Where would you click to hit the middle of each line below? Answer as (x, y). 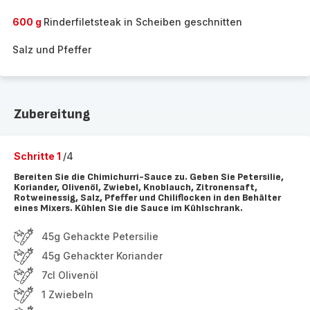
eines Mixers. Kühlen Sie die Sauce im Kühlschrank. (128, 208)
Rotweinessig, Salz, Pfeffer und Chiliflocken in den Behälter (147, 198)
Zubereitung (52, 114)
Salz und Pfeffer (52, 49)
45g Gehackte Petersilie (100, 236)
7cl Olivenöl (70, 275)
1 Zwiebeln (67, 294)
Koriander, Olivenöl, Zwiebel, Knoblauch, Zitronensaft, (136, 187)
